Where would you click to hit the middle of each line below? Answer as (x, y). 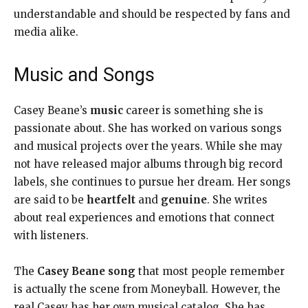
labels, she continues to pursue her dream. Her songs (152, 181)
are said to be (50, 199)
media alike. (46, 32)
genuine (184, 199)
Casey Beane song (86, 271)
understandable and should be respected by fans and (152, 14)
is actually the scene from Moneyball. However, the (147, 289)
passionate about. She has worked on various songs (148, 128)
